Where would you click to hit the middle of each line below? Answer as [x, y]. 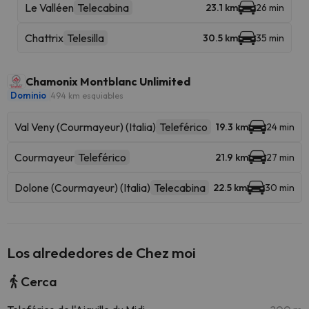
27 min [280, 157]
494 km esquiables [87, 95]
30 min [280, 188]
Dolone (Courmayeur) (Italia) [82, 188]
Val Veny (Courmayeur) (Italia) [85, 127]
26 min [270, 8]
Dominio [28, 95]
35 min [270, 38]
